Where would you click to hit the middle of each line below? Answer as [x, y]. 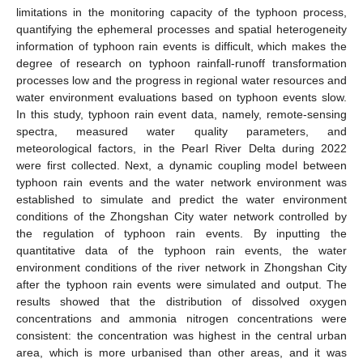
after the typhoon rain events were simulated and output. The [181, 284]
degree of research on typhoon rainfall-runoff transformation [181, 63]
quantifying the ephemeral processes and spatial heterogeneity [181, 29]
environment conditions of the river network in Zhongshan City [181, 267]
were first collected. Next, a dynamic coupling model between [181, 165]
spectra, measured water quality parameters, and [181, 131]
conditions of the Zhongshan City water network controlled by [181, 216]
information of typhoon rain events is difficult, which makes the [181, 46]
